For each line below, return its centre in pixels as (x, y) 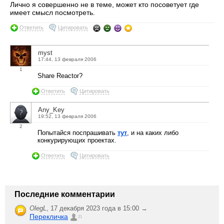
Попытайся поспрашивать (77, 132)
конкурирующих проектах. (77, 140)
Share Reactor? (60, 76)
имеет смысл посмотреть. (52, 13)
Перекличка (49, 216)
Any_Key (51, 109)
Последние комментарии (65, 194)
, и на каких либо (153, 132)
